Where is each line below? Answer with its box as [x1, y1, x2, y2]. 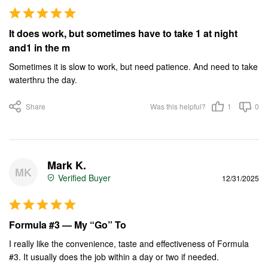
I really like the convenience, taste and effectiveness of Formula [9, 237, 249, 249]
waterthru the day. [9, 74, 77, 86]
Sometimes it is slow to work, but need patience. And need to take [9, 60, 258, 72]
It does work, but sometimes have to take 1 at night [9, 26, 237, 40]
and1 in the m [9, 41, 70, 54]
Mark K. [47, 157, 86, 173]
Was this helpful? [150, 101, 206, 111]
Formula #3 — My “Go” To [9, 218, 126, 232]
